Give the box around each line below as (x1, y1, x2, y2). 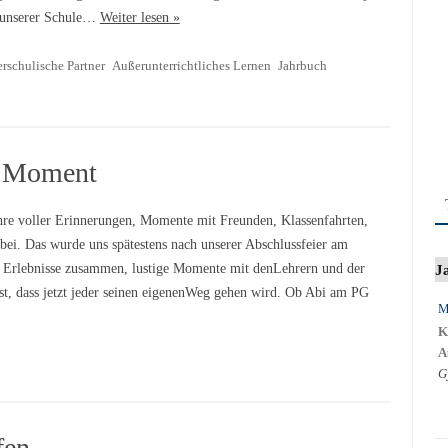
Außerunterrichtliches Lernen (111, 58, 271, 74)
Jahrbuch (277, 58, 327, 74)
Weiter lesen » (99, 10, 180, 26)
